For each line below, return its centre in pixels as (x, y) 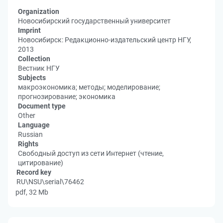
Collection (34, 59)
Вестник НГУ (39, 68)
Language (34, 125)
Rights (28, 144)
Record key (34, 172)
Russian (30, 134)
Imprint (29, 30)
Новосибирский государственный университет (94, 21)
